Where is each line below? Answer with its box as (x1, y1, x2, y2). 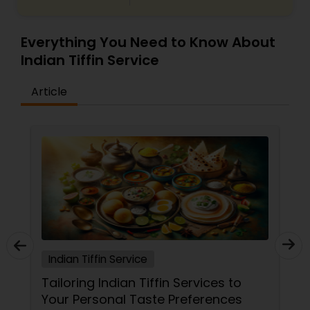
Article (31, 84, 67, 100)
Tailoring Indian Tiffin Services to (42, 274, 241, 291)
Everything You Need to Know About (21, 33, 275, 52)
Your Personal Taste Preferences (42, 291, 242, 308)
